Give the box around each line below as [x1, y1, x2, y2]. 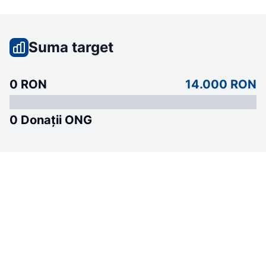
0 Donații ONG [9, 113, 92, 127]
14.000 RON [185, 77, 256, 91]
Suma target [28, 39, 113, 56]
